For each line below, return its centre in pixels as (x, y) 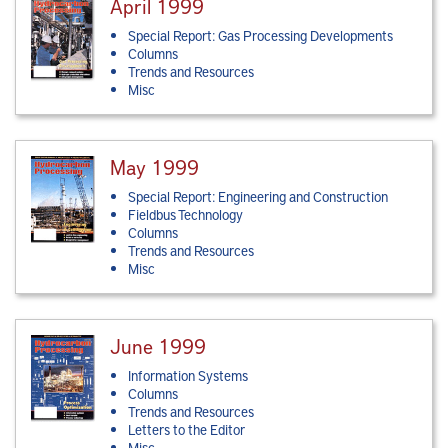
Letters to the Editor (187, 430)
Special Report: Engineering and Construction (258, 197)
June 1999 (158, 346)
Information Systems (188, 376)
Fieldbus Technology (186, 215)
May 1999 (155, 167)
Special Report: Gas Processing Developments (261, 36)
